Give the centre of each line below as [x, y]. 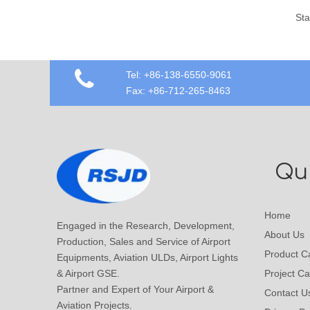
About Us [284, 234]
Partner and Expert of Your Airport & [135, 289]
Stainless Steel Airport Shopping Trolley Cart [275, 17]
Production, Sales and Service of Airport [144, 241]
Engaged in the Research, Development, [146, 225]
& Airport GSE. [88, 273]
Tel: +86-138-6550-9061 [179, 74]
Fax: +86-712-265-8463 [178, 90]
